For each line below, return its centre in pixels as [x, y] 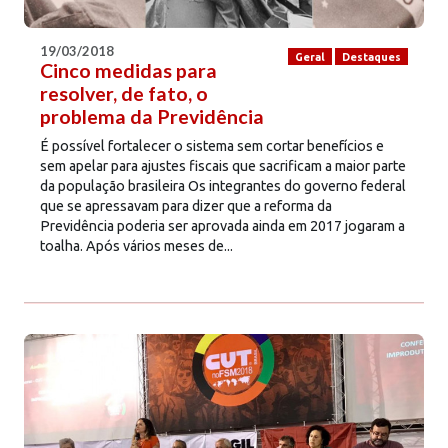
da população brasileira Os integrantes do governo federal [223, 185]
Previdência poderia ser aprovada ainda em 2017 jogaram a [222, 225]
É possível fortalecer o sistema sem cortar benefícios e [212, 145]
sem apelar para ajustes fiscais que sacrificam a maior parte [223, 165]
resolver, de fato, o [124, 93]
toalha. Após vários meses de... [136, 245]
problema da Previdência [152, 116]
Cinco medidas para [128, 70]
